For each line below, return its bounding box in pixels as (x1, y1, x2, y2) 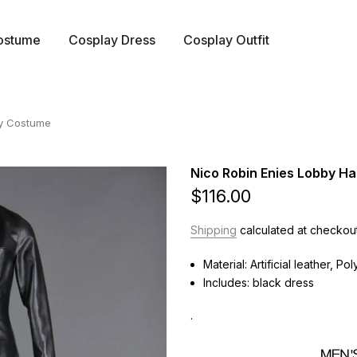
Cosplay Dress (68, 31, 155, 48)
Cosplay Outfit (182, 31, 269, 48)
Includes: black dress (203, 276, 314, 289)
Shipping (190, 223, 237, 237)
